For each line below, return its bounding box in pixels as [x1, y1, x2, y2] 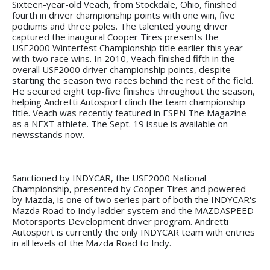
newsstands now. [12, 128, 89, 140]
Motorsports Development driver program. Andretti [12, 215, 228, 227]
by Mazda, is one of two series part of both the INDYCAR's [12, 193, 256, 206]
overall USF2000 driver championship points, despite [12, 63, 231, 75]
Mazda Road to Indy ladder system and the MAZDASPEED [12, 204, 254, 216]
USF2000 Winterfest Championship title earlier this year [12, 41, 243, 54]
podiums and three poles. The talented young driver [12, 19, 228, 32]
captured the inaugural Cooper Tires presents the [12, 30, 219, 43]
